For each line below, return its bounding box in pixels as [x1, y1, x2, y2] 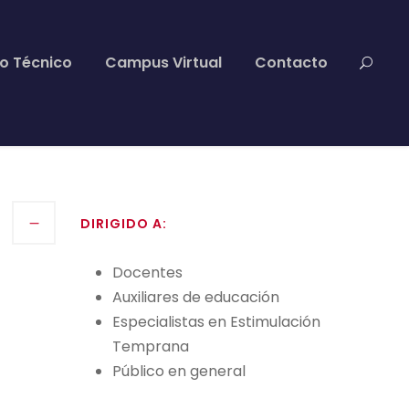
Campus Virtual [105, 52, 222, 73]
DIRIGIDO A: [80, 215, 168, 234]
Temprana [112, 336, 190, 358]
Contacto [255, 52, 328, 73]
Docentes [112, 262, 187, 284]
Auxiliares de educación [112, 287, 280, 309]
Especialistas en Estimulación [112, 311, 321, 333]
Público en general [112, 361, 246, 383]
